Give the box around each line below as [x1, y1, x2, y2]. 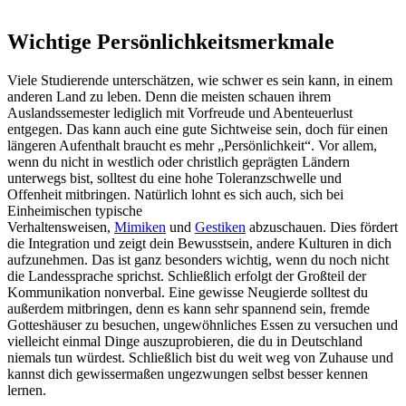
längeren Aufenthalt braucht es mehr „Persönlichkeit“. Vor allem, [7, 138, 377, 154]
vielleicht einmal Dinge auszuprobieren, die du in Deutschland [7, 333, 362, 350]
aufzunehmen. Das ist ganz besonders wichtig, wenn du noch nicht [7, 252, 389, 268]
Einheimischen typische [7, 203, 142, 219]
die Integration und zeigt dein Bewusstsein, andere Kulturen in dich [7, 236, 391, 252]
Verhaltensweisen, [7, 219, 114, 236]
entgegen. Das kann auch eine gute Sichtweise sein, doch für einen [7, 121, 388, 138]
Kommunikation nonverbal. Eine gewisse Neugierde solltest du [7, 285, 368, 301]
